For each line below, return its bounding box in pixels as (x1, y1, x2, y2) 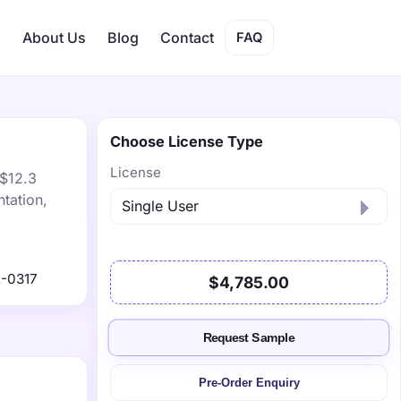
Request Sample (203, 330, 294, 346)
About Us (22, 29, 86, 47)
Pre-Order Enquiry (198, 376, 300, 389)
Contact (160, 29, 214, 47)
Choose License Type (110, 132, 263, 150)
